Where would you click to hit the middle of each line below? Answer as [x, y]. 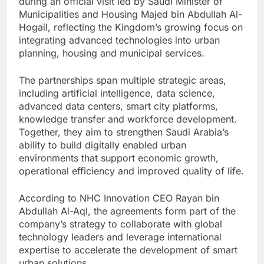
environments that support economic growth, [119, 158]
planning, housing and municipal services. [112, 53]
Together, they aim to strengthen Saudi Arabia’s [124, 132]
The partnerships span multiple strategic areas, [123, 80]
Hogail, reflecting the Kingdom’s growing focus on [131, 27]
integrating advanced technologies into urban [119, 40]
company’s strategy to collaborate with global [121, 224]
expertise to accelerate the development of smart [128, 250]
